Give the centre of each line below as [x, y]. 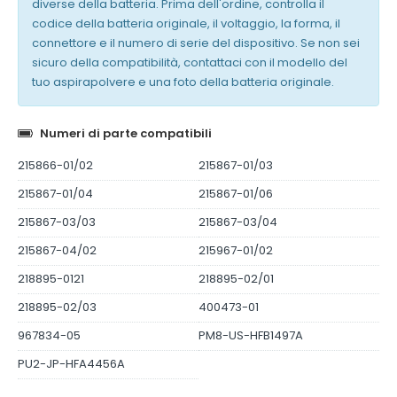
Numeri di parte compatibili [126, 134]
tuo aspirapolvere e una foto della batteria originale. [183, 82]
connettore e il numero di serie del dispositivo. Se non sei [196, 43]
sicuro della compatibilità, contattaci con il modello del [190, 63]
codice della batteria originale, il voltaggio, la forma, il [186, 24]
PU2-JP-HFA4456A [71, 364]
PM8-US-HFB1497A [251, 336]
